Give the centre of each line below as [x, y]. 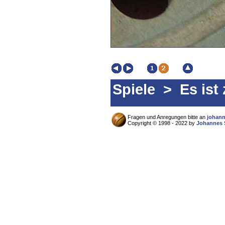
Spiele [134, 89]
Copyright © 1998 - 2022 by [162, 123]
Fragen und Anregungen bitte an [167, 117]
